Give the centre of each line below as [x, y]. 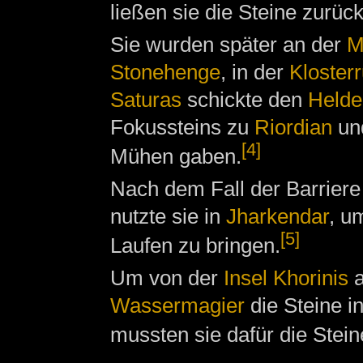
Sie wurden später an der [228, 45]
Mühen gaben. [175, 156]
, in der [254, 73]
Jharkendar [277, 217]
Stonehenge [165, 73]
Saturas [145, 100]
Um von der [167, 278]
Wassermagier [177, 306]
